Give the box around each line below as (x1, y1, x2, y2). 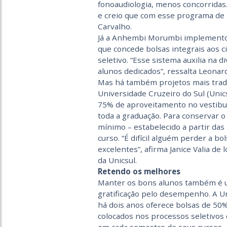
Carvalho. (97, 21, 132, 31)
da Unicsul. (97, 155, 137, 165)
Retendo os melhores (97, 166, 180, 176)
